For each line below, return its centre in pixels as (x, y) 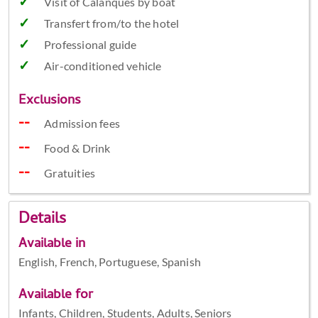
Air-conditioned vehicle (103, 66)
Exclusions (49, 102)
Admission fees (82, 124)
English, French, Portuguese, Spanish (109, 261)
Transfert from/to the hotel (111, 23)
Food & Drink (77, 148)
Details (42, 220)
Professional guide (90, 45)
